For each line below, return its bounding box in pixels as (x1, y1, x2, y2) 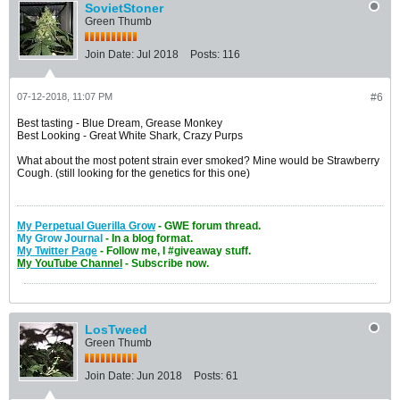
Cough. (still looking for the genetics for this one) (17, 166, 250, 179)
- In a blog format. (103, 231, 193, 245)
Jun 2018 (137, 369, 182, 382)
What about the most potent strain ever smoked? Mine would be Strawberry (17, 154, 379, 167)
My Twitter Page (17, 244, 97, 257)
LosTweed (85, 321, 147, 337)
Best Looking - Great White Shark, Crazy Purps (17, 129, 243, 142)
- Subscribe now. (122, 256, 209, 270)
